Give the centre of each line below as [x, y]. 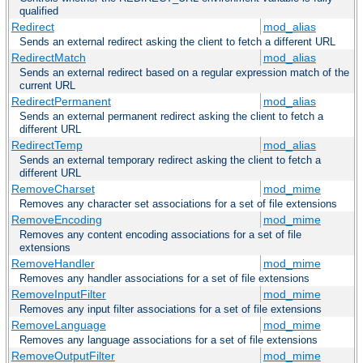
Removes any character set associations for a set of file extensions [178, 203]
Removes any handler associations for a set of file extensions [164, 278]
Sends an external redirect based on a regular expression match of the [184, 72]
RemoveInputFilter [58, 294]
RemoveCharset [53, 188]
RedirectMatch [48, 57]
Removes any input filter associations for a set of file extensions [171, 309]
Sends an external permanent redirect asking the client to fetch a [171, 116]
